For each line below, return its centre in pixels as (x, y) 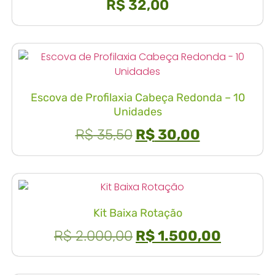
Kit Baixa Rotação (137, 213)
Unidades (137, 112)
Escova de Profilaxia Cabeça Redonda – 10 (137, 98)
